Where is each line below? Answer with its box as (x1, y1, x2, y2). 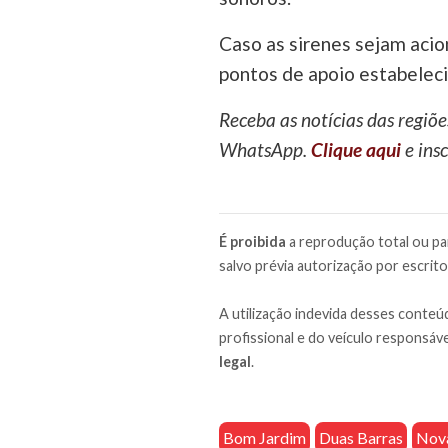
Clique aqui (310, 138, 401, 162)
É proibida (218, 233, 286, 251)
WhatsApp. (218, 138, 311, 162)
